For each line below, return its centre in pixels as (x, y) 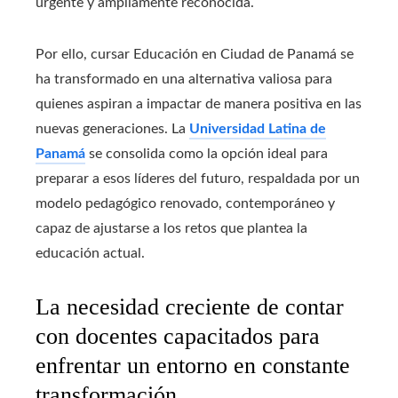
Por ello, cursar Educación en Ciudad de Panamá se (195, 55)
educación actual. (90, 254)
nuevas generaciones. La (112, 129)
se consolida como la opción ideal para (207, 154)
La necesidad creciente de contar (190, 307)
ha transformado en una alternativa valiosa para (184, 80)
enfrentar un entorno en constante (193, 366)
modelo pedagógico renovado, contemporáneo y (185, 204)
